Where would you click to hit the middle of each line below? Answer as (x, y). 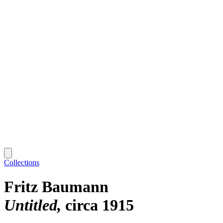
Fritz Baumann (56, 187)
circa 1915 (100, 205)
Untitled (31, 205)
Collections (22, 162)
